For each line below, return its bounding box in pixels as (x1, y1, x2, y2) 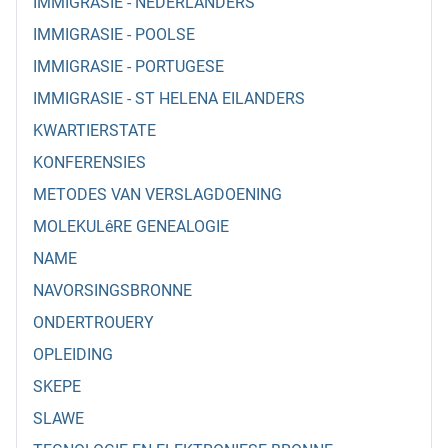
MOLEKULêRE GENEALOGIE (33, 217, 229, 237)
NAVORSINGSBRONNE (33, 281, 192, 301)
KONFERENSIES (33, 153, 146, 173)
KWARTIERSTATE (33, 121, 156, 141)
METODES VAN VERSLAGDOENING (33, 185, 282, 205)
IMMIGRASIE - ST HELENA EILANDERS (33, 89, 305, 109)
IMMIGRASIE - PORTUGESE (33, 57, 224, 77)
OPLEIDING (33, 345, 113, 365)
